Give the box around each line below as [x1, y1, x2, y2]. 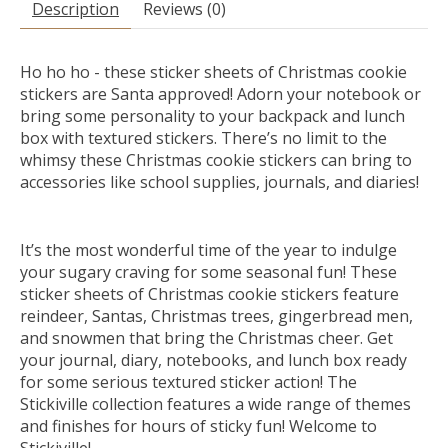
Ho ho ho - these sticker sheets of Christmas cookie [20, 61, 407, 84]
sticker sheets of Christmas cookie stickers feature [20, 283, 399, 306]
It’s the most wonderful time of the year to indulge [20, 239, 397, 262]
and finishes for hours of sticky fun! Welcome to [20, 415, 377, 438]
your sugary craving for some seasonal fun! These [20, 261, 397, 284]
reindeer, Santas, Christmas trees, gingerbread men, [20, 305, 413, 328]
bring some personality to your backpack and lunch [20, 105, 405, 128]
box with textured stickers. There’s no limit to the [20, 127, 387, 150]
